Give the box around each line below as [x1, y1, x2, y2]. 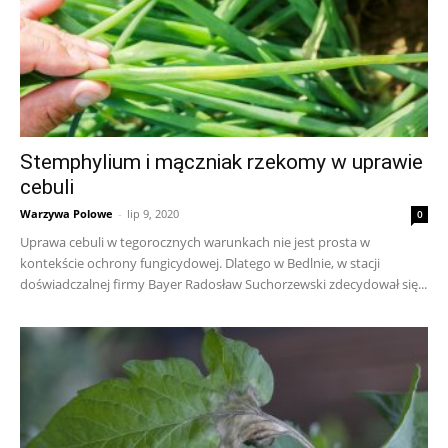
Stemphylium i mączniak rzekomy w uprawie [20, 149, 423, 174]
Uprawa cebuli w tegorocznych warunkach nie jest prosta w [20, 232, 370, 251]
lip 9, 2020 [127, 205, 179, 221]
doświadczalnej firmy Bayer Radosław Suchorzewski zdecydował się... [20, 274, 427, 293]
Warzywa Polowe [20, 205, 113, 221]
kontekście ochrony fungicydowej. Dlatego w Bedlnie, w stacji [20, 253, 380, 272]
